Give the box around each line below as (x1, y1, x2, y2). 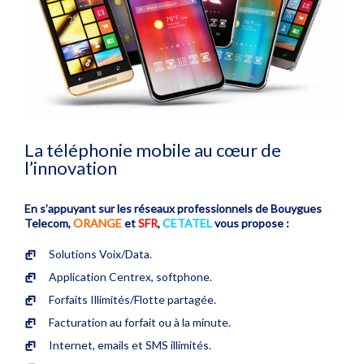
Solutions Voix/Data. (49, 247, 152, 262)
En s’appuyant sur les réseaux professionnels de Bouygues (24, 201, 322, 216)
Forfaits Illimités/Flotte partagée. (49, 292, 216, 307)
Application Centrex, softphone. (49, 270, 212, 284)
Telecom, (24, 216, 73, 231)
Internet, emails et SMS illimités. (49, 338, 211, 353)
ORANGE (73, 216, 122, 231)
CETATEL (162, 216, 212, 231)
